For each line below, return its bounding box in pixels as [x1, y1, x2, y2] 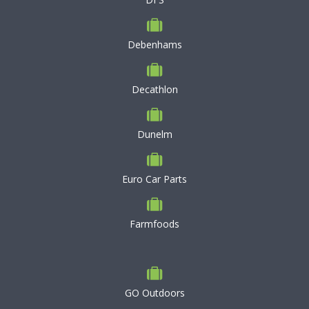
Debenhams [127, 38, 182, 51]
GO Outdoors [124, 286, 185, 299]
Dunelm [137, 128, 172, 141]
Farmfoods [130, 217, 179, 230]
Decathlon [131, 83, 178, 96]
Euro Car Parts [122, 172, 187, 186]
